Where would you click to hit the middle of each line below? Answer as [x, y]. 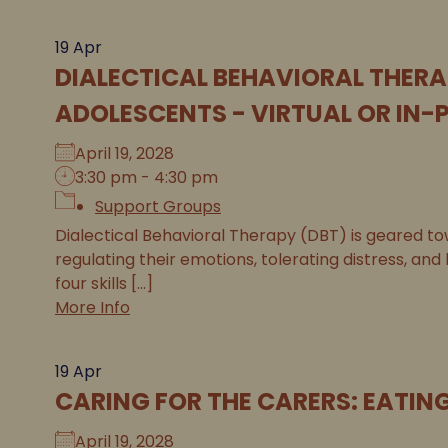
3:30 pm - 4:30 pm [146, 177]
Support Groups [158, 206]
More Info [92, 307]
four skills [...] [104, 283]
